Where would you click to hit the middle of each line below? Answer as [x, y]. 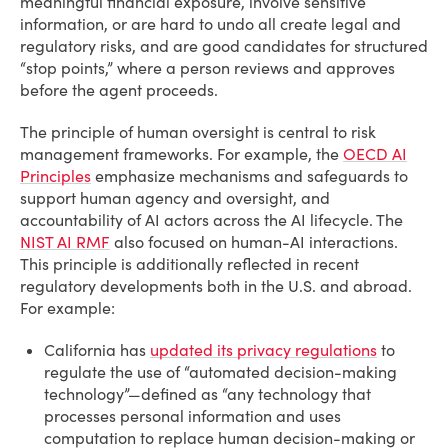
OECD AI [375, 154]
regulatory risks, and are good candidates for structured [224, 46]
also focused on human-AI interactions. [254, 242]
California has [97, 350]
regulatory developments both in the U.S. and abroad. [216, 286]
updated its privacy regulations [263, 350]
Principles [55, 176]
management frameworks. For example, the [181, 154]
